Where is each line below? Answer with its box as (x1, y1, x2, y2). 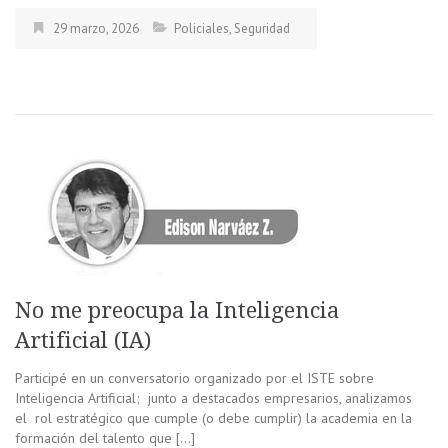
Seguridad (234, 19, 290, 37)
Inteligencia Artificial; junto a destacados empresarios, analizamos (15, 388, 412, 407)
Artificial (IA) (15, 327, 151, 353)
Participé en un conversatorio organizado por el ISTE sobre (15, 368, 374, 387)
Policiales (174, 19, 229, 37)
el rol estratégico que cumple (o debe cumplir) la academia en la (15, 408, 412, 427)
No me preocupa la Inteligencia (15, 297, 339, 323)
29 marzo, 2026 (53, 19, 139, 37)
